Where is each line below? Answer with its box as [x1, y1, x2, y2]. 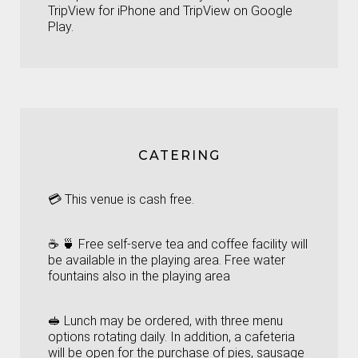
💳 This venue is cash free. [48, 192, 194, 208]
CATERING [137, 148, 221, 164]
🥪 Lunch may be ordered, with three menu [48, 313, 283, 329]
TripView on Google [183, 3, 292, 19]
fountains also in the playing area [48, 268, 230, 284]
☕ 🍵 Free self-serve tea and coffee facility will [48, 237, 308, 253]
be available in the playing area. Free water [48, 253, 285, 268]
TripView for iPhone [48, 3, 156, 19]
